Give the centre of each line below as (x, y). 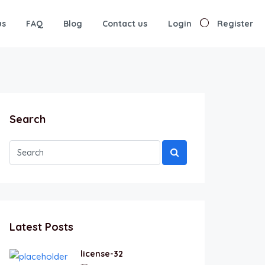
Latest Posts (41, 227)
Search (28, 119)
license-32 (102, 253)
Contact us (125, 24)
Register (235, 24)
